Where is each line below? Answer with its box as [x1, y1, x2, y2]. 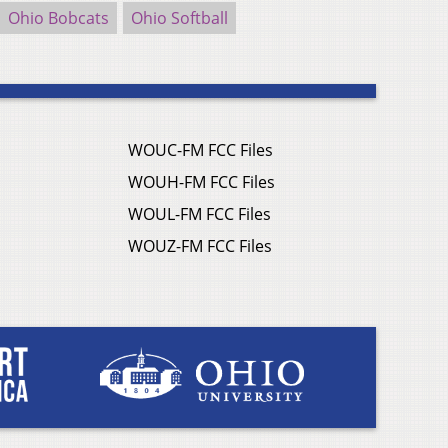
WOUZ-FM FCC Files [128, 235, 272, 258]
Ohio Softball [131, 7, 228, 30]
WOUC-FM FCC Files [128, 139, 273, 162]
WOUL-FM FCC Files [128, 203, 271, 226]
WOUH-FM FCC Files [128, 171, 275, 194]
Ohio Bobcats [8, 7, 109, 30]
